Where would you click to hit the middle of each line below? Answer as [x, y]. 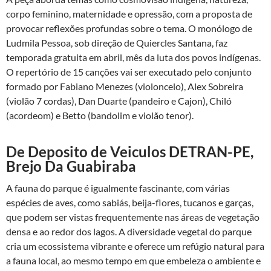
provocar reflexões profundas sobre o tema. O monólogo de [129, 28]
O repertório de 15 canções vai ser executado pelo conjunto [129, 72]
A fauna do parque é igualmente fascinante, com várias [118, 188]
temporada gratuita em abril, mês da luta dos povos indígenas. [133, 57]
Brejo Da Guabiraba [71, 166]
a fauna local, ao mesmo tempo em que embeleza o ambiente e [133, 260]
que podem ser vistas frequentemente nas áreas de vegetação [133, 217]
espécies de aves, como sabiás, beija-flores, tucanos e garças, [130, 202]
